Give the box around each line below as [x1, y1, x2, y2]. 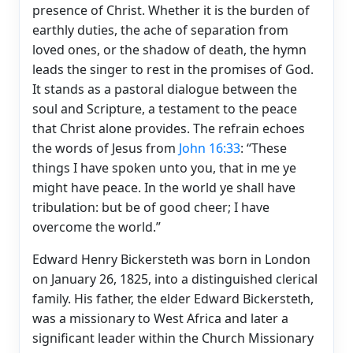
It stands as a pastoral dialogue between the [32, 80, 297, 98]
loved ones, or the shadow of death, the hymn [32, 40, 307, 58]
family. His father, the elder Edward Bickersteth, [32, 289, 314, 307]
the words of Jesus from [32, 139, 179, 157]
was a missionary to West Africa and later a [32, 309, 288, 327]
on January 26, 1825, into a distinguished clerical [32, 269, 318, 288]
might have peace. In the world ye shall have [32, 178, 295, 196]
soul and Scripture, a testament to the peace [32, 99, 297, 117]
